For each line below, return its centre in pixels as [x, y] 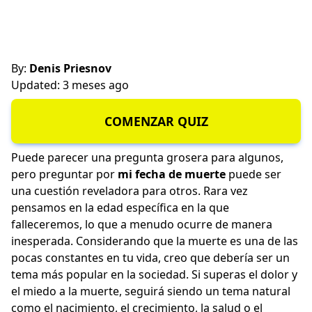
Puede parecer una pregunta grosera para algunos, [147, 158]
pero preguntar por [64, 174]
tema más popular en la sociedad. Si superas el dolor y [154, 275]
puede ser [253, 174]
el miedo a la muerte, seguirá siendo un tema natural [151, 291]
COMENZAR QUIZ [156, 122]
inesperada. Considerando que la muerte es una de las [155, 241]
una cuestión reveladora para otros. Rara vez [130, 191]
